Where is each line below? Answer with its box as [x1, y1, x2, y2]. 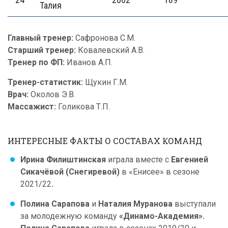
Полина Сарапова [20, 199, 92, 209]
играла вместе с [108, 155, 169, 164]
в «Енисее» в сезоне [122, 167, 199, 177]
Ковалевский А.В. [78, 45, 145, 55]
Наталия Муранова [96, 199, 175, 209]
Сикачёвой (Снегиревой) [20, 167, 122, 177]
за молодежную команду [20, 211, 117, 221]
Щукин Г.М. [83, 77, 128, 87]
